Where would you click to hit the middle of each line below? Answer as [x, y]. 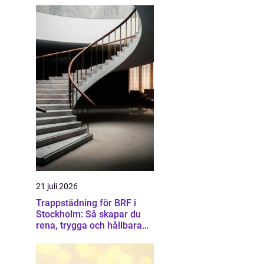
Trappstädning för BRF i [86, 203]
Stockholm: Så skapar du [88, 214]
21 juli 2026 [57, 186]
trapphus [55, 237]
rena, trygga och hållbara [89, 225]
